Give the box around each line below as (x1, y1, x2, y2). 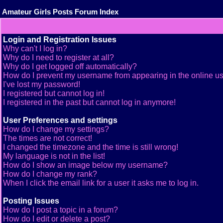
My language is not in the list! (3, 152, 105, 160)
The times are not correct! (3, 134, 92, 142)
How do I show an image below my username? (3, 161, 168, 169)
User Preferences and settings (3, 116, 117, 124)
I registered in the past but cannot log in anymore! (3, 98, 176, 107)
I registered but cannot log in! (3, 89, 105, 98)
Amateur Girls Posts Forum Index (2, 7, 118, 16)
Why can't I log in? (3, 44, 67, 53)
